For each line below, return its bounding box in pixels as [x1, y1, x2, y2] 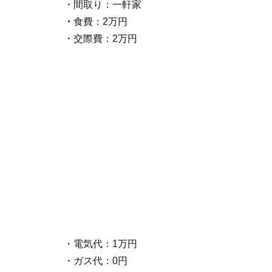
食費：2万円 [73, 16, 127, 27]
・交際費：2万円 [64, 33, 137, 44]
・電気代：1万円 [64, 238, 137, 249]
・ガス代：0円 [64, 255, 127, 266]
